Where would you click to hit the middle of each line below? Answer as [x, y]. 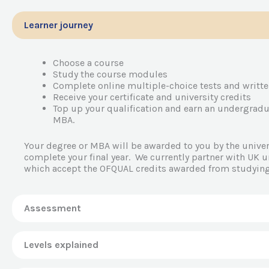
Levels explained [61, 245]
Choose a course [88, 63]
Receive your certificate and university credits [152, 97]
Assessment [53, 208]
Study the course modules [110, 74]
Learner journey [59, 25]
